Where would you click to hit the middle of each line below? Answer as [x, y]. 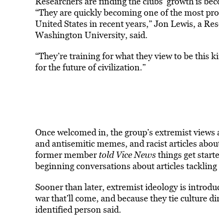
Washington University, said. [91, 35]
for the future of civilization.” [91, 67]
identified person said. [78, 209]
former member [66, 155]
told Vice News [126, 155]
